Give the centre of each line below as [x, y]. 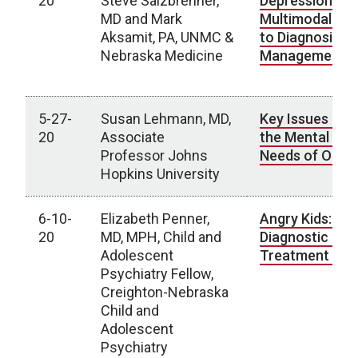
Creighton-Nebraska [165, 292]
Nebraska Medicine [162, 56]
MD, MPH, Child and [161, 237]
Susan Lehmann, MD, [166, 119]
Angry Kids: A [302, 219]
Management [304, 56]
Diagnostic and [308, 237]
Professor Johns [154, 155]
